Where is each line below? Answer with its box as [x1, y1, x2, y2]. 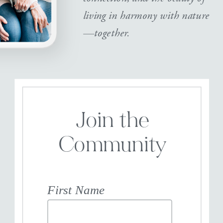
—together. [83, 25, 130, 40]
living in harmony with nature [83, 8, 209, 22]
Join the [75, 111, 149, 133]
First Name [47, 182, 105, 197]
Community [59, 135, 166, 158]
